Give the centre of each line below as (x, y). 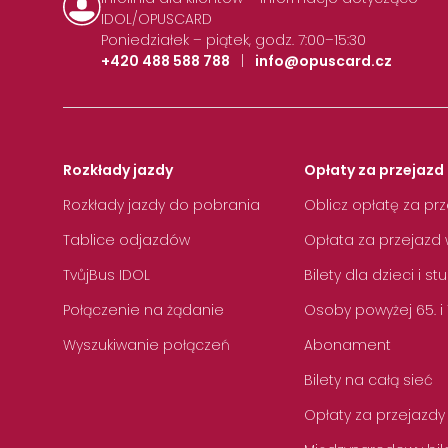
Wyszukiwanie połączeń (146, 345)
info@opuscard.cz (324, 60)
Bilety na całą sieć (368, 380)
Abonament (347, 345)
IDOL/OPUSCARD (157, 18)
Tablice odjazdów (126, 240)
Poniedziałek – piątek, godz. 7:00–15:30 (234, 39)
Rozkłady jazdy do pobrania (161, 205)
